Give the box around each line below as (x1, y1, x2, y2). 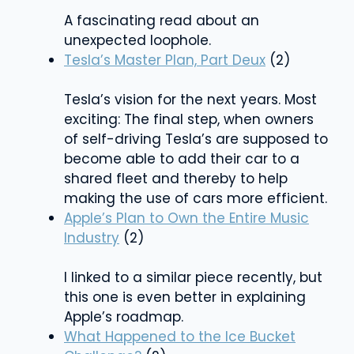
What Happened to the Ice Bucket (64, 326, 296, 346)
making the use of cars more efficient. (64, 188, 327, 208)
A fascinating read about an (64, 10, 259, 30)
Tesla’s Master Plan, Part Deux (64, 50, 265, 70)
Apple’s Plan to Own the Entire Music (64, 208, 309, 228)
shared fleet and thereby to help (64, 168, 288, 188)
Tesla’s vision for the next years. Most (64, 89, 317, 109)
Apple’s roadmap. (64, 307, 183, 326)
